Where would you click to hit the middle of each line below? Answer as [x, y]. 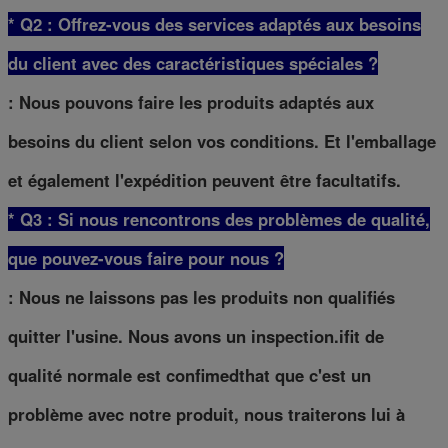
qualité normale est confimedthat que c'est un [189, 375]
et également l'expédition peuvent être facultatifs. [204, 180]
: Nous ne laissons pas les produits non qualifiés [201, 297]
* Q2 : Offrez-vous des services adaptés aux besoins [214, 24]
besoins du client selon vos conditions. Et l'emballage [222, 141]
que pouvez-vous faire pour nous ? [146, 258]
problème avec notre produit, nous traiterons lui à [206, 414]
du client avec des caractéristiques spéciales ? [193, 63]
